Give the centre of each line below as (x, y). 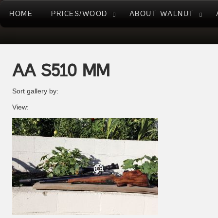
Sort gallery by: (35, 91)
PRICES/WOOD (79, 14)
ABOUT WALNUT (162, 14)
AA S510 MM (61, 71)
